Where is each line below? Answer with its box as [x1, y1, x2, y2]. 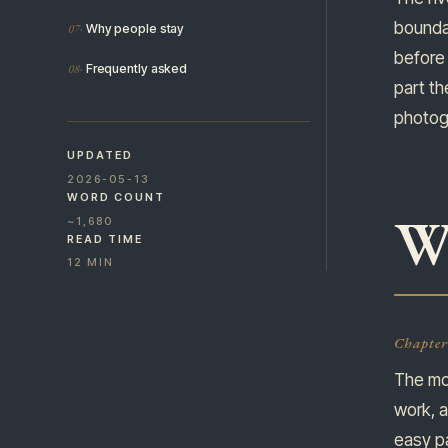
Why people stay [85, 20, 185, 36]
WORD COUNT [67, 190, 165, 205]
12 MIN [67, 255, 114, 270]
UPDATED [67, 148, 133, 163]
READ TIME [67, 231, 143, 246]
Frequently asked [85, 61, 188, 77]
